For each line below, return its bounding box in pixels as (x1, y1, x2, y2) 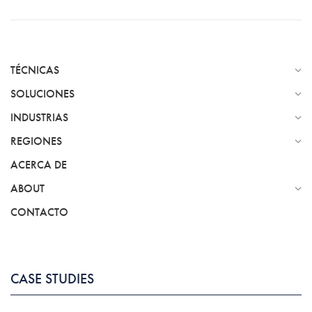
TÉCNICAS (10, 63, 59, 77)
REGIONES (10, 134, 62, 148)
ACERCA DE (10, 157, 67, 172)
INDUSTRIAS (10, 110, 68, 125)
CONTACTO (10, 205, 68, 219)
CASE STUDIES (10, 270, 94, 288)
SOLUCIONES (10, 86, 75, 101)
